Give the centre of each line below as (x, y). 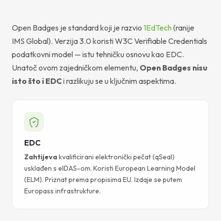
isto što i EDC (37, 81)
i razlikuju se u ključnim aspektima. (119, 81)
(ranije (183, 27)
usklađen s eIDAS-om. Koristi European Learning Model (110, 168)
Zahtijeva (41, 157)
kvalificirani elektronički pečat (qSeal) (116, 157)
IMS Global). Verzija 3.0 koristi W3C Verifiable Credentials (110, 41)
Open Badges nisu (173, 67)
